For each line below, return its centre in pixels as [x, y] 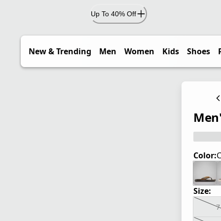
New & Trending [60, 51]
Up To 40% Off [113, 14]
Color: [205, 156]
